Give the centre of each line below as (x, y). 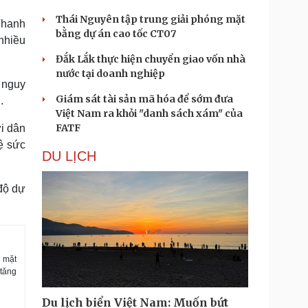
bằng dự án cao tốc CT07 (116, 34)
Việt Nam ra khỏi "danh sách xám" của (149, 113)
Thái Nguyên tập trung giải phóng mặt (151, 19)
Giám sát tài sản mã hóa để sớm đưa (144, 99)
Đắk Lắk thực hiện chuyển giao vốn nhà (151, 59)
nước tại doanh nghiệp (110, 74)
